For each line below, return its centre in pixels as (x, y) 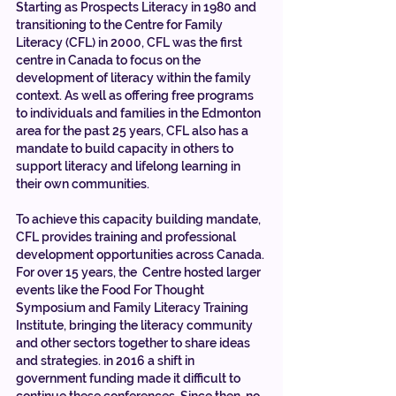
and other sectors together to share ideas (134, 343)
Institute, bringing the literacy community (136, 325)
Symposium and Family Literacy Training (133, 307)
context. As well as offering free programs (136, 95)
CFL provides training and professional (127, 236)
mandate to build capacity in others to (126, 148)
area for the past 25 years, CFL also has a (133, 130)
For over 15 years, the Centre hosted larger (140, 272)
